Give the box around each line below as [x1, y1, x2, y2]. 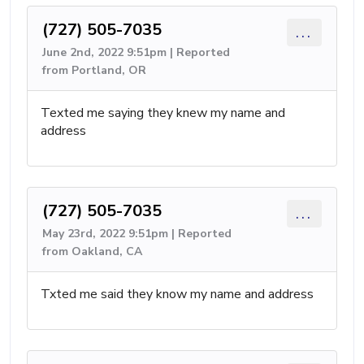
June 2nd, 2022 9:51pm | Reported [42, 45, 230, 60]
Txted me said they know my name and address [41, 285, 314, 303]
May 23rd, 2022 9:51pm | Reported [42, 226, 232, 241]
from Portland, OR [42, 63, 146, 78]
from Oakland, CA [42, 244, 142, 259]
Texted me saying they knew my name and [41, 104, 285, 122]
